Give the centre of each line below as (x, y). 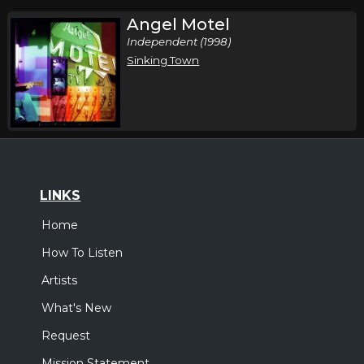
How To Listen (82, 253)
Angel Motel (179, 24)
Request (66, 336)
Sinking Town (163, 60)
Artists (60, 281)
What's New (77, 308)
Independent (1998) (179, 41)
